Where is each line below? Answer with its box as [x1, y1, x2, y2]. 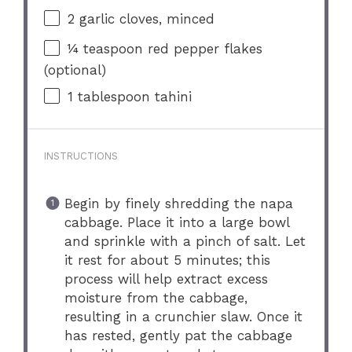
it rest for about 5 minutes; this [64, 252, 270, 269]
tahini [150, 89, 192, 105]
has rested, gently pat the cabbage [64, 328, 292, 344]
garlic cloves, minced [75, 11, 215, 27]
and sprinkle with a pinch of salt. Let [64, 233, 306, 250]
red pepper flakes [143, 40, 263, 57]
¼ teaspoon [68, 40, 144, 57]
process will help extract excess [64, 271, 268, 288]
